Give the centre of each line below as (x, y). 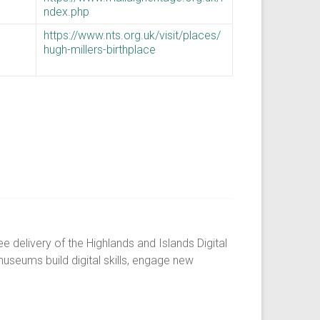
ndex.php (66, 12)
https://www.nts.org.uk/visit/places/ (132, 35)
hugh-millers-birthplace (100, 50)
